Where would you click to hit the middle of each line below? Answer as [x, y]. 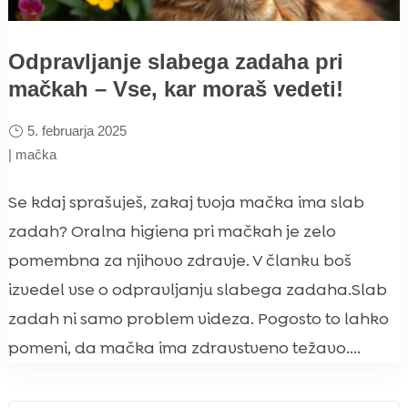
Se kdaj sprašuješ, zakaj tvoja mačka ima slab [186, 202]
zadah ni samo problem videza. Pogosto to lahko [198, 318]
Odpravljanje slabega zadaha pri [175, 61]
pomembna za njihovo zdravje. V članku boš [179, 260]
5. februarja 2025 [76, 130]
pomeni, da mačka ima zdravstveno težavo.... [184, 347]
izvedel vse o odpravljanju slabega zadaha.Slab [197, 289]
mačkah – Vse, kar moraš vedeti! [175, 88]
